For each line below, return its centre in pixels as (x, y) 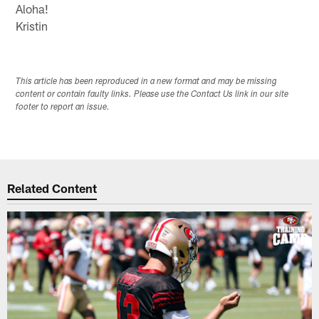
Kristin (32, 25)
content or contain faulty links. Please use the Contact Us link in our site (152, 95)
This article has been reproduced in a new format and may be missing (147, 82)
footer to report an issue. (63, 108)
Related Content (52, 188)
